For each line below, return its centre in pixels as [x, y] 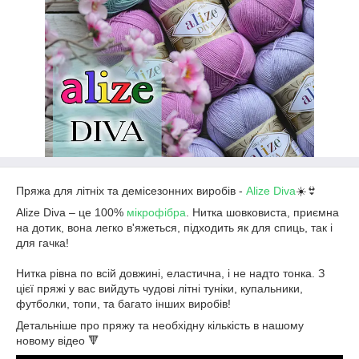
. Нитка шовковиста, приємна [262, 212]
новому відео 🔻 [58, 341]
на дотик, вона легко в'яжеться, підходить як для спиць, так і [174, 228]
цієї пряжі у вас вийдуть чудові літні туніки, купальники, [159, 288]
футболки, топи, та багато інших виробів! [123, 304]
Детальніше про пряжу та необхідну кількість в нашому [160, 325]
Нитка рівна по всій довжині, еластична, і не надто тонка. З [170, 273]
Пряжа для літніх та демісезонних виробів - [131, 191]
